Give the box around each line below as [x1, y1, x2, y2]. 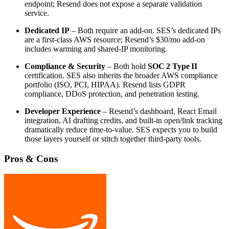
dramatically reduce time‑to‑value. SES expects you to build [25, 125, 217, 134]
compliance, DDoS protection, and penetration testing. [25, 89, 199, 98]
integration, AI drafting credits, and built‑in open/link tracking [25, 116, 222, 125]
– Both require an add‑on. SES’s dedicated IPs [70, 26, 221, 35]
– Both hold [105, 62, 148, 71]
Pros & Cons [4, 153, 58, 164]
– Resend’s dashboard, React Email [101, 107, 217, 116]
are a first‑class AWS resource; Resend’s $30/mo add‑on [25, 35, 205, 44]
